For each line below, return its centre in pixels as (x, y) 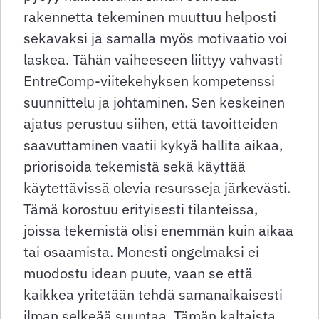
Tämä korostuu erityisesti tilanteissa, (141, 209)
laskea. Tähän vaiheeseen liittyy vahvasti (153, 60)
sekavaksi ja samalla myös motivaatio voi (155, 38)
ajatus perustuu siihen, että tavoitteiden (151, 124)
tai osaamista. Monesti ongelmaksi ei (141, 252)
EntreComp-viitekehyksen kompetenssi (149, 81)
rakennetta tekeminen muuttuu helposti (150, 17)
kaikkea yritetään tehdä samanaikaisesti (153, 295)
